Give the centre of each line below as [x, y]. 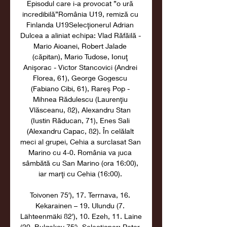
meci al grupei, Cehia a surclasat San [81, 142]
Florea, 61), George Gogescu [80, 78]
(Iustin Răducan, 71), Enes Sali [80, 120]
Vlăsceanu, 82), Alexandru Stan [80, 110]
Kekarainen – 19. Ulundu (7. [80, 205]
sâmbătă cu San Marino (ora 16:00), [80, 163]
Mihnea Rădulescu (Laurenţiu [80, 99]
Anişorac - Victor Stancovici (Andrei [80, 67]
